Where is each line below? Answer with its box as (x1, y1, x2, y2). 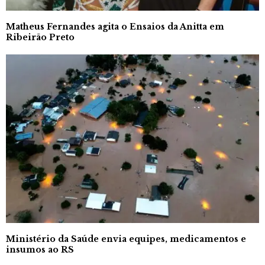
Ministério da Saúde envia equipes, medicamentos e (6, 233, 246, 244)
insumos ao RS (6, 244, 74, 255)
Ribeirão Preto (6, 31, 75, 43)
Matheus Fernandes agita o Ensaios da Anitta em (6, 21, 224, 32)
